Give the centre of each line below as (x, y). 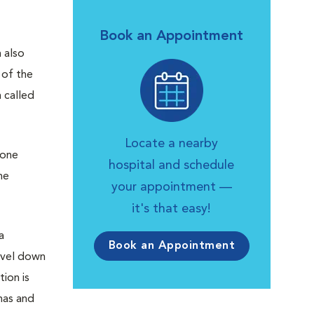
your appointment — (171, 187)
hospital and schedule (172, 165)
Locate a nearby (172, 144)
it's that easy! (172, 209)
